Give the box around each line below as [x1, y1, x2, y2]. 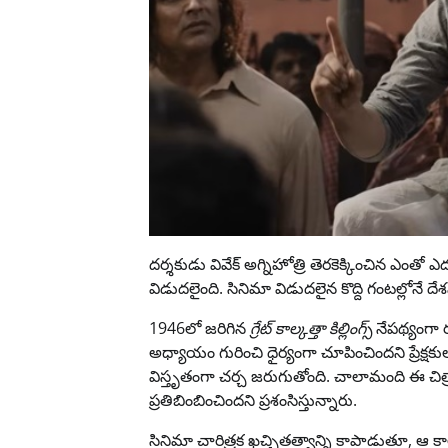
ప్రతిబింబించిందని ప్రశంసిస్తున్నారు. [149, 388, 358, 411]
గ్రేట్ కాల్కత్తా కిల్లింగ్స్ [250, 316, 373, 339]
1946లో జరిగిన [149, 316, 251, 339]
